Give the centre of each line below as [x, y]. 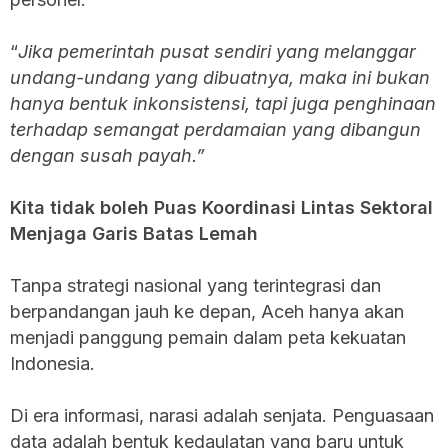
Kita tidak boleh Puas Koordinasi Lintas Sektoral [221, 207]
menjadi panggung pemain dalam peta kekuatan [208, 337]
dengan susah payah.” [107, 155]
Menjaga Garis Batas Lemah [134, 233]
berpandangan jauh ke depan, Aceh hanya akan [207, 311]
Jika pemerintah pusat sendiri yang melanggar [217, 51]
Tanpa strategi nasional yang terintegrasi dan [195, 285]
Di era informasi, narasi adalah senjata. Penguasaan [222, 415]
